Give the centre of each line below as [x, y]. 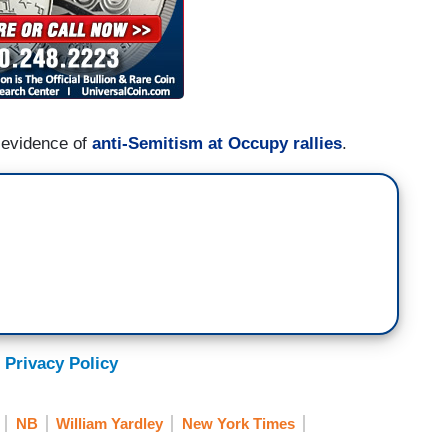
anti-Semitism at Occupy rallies [217, 143]
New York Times [238, 424]
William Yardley [109, 424]
